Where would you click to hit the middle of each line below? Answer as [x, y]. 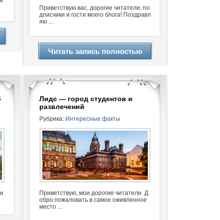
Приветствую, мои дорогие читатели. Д [94, 193]
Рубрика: [52, 119]
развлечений [62, 107]
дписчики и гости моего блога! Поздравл [95, 15]
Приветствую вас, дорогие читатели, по [95, 8]
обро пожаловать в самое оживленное [93, 200]
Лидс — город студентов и [86, 99]
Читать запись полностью [95, 51]
